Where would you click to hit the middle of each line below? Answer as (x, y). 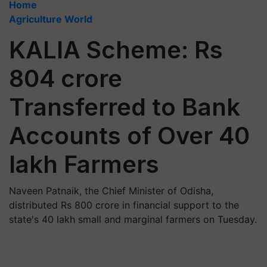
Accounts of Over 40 (129, 136)
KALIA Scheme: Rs (116, 50)
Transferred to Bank (125, 107)
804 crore (66, 78)
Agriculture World (51, 19)
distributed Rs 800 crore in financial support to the (124, 205)
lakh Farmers (84, 164)
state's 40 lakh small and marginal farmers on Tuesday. (133, 219)
